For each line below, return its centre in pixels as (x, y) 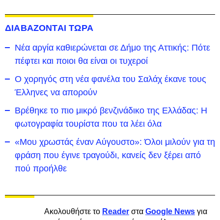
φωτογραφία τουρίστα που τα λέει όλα (88, 124)
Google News (170, 211)
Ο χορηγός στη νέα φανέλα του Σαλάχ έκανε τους (110, 79)
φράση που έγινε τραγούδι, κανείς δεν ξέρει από (108, 155)
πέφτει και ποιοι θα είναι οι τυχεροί (81, 61)
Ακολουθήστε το (73, 211)
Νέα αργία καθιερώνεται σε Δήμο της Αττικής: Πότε (112, 48)
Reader (116, 211)
